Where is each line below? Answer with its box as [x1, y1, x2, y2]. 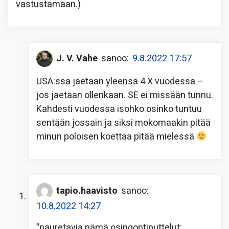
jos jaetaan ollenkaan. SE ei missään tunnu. [36, 88, 213, 102]
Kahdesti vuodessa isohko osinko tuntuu [36, 102, 202, 116]
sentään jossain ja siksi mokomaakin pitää [36, 116, 211, 130]
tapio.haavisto [56, 184, 118, 198]
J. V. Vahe [56, 52, 98, 66]
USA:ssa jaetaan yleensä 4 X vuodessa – [36, 74, 203, 88]
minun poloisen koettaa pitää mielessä [36, 129, 196, 144]
